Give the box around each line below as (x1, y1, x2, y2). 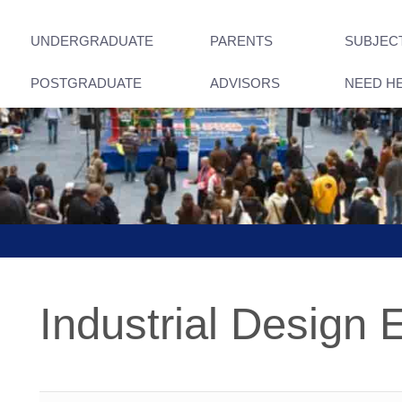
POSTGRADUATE (31, 75, 142, 91)
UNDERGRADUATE (31, 33, 153, 48)
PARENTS (210, 33, 273, 48)
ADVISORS (210, 75, 280, 91)
